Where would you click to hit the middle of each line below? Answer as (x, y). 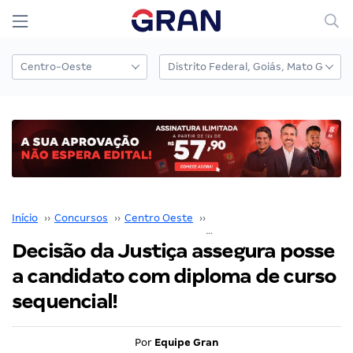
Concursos (81, 217)
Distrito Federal (249, 217)
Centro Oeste (159, 217)
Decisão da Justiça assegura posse (173, 251)
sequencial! (65, 301)
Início (25, 217)
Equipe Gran (186, 342)
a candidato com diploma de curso (174, 276)
